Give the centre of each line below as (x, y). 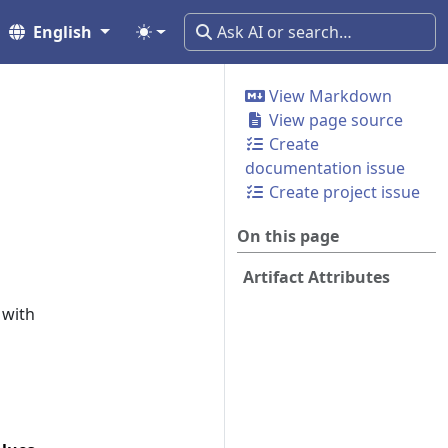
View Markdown (328, 96)
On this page (288, 236)
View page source (334, 120)
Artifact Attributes (316, 277)
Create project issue (342, 192)
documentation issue (325, 168)
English (63, 32)
